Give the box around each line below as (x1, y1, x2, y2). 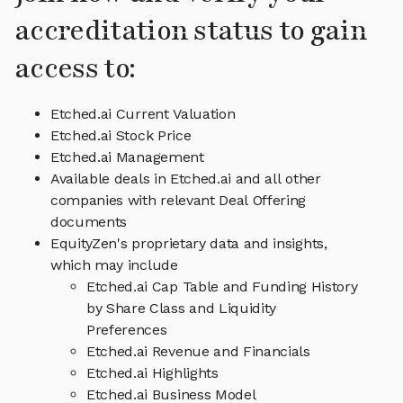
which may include (50, 256, 178, 274)
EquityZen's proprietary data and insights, (50, 235, 327, 253)
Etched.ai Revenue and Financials (86, 343, 310, 361)
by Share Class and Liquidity (86, 300, 277, 318)
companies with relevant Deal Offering (50, 192, 307, 210)
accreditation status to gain (14, 13, 367, 50)
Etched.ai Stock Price (50, 127, 192, 145)
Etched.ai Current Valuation (50, 105, 236, 123)
